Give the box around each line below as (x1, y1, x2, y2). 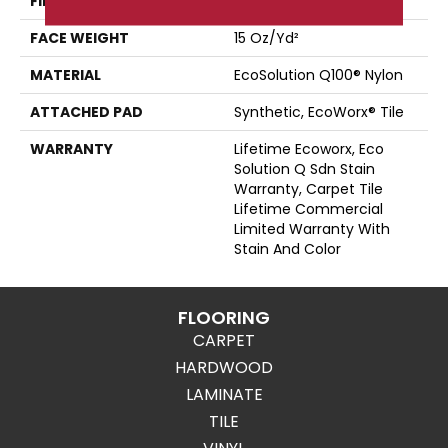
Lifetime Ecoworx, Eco (234, 138, 384, 159)
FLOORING (178, 304, 270, 330)
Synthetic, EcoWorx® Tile (234, 101, 404, 122)
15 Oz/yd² (234, 27, 299, 48)
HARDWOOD (175, 355, 273, 379)
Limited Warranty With (234, 218, 390, 239)
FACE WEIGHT (30, 27, 129, 48)
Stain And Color (234, 238, 341, 259)
